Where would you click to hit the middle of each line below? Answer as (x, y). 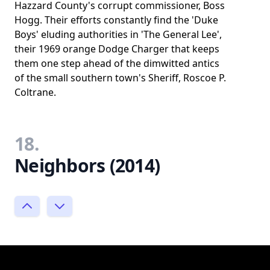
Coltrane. (35, 92)
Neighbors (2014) (87, 165)
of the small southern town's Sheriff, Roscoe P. (120, 78)
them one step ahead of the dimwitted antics (117, 63)
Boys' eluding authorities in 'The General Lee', (118, 34)
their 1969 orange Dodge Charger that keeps (117, 49)
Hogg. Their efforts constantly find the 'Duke (116, 20)
